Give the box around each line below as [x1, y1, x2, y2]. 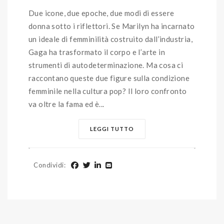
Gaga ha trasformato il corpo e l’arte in [28, 47, 165, 56]
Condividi [33, 160, 64, 169]
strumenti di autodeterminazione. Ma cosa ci [28, 60, 183, 69]
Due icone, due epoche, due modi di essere [28, 8, 174, 17]
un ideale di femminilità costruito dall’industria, [28, 34, 192, 43]
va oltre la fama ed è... [28, 99, 104, 108]
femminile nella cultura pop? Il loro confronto [28, 86, 187, 95]
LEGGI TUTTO [90, 125, 134, 132]
